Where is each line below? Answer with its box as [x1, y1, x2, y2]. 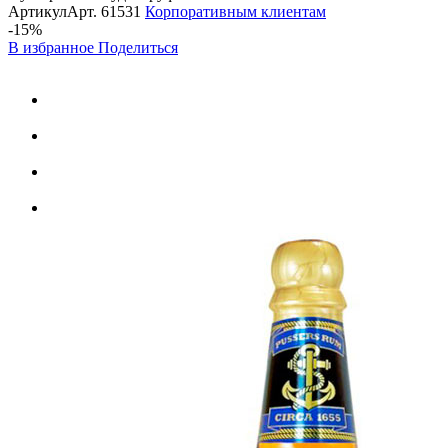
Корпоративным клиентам [145, 2, 326, 20]
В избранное [8, 38, 98, 56]
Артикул [8, 2, 67, 20]
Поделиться [98, 38, 178, 56]
